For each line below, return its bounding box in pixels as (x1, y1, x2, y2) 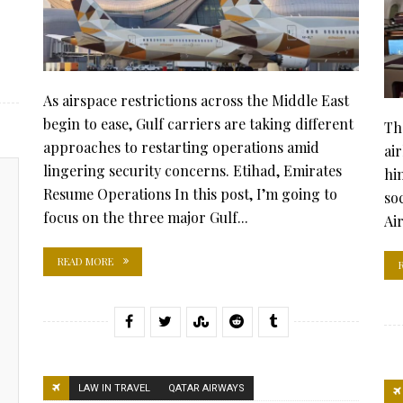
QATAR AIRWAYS (168, 382, 245, 394)
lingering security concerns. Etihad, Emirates (43, 160, 342, 180)
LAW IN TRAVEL (78, 382, 150, 394)
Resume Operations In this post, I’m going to (43, 184, 337, 203)
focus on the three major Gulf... (43, 207, 248, 227)
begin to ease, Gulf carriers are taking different (43, 113, 354, 133)
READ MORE (58, 254, 113, 268)
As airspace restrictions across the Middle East (43, 90, 349, 110)
